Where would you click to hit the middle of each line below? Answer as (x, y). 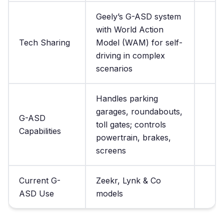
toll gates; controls (131, 125)
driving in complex (130, 56)
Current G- (40, 181)
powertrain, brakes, (133, 138)
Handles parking (127, 99)
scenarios (114, 69)
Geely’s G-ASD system (138, 17)
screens (111, 151)
